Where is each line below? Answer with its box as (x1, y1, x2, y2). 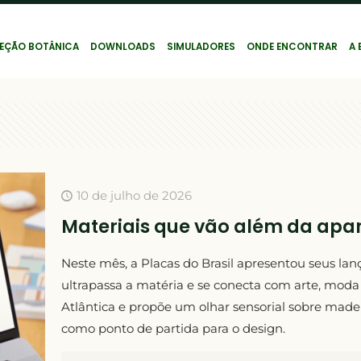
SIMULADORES (167, 40, 235, 54)
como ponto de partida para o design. (60, 321, 285, 336)
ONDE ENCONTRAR (247, 40, 338, 54)
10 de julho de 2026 (76, 188, 192, 203)
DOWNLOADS (90, 40, 156, 54)
